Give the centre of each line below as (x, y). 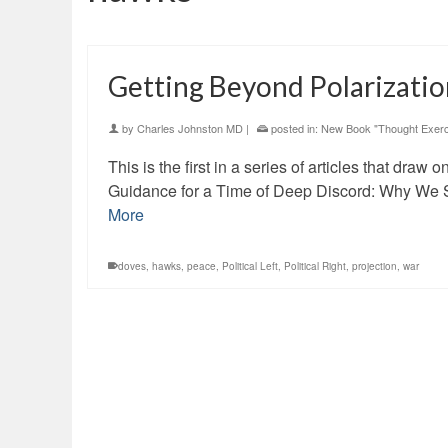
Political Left (250, 266)
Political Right (315, 266)
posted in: (294, 128)
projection (374, 266)
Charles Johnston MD (190, 128)
